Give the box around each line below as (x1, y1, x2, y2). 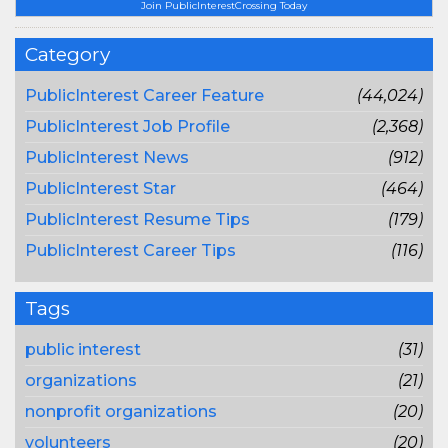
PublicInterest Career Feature (25, 86, 264, 105)
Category (25, 43, 110, 66)
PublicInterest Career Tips (25, 241, 236, 260)
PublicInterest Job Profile (25, 117, 230, 136)
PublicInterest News (25, 148, 189, 167)
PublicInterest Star (25, 179, 176, 198)
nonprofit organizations (25, 402, 217, 421)
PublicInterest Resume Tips (25, 210, 250, 229)
